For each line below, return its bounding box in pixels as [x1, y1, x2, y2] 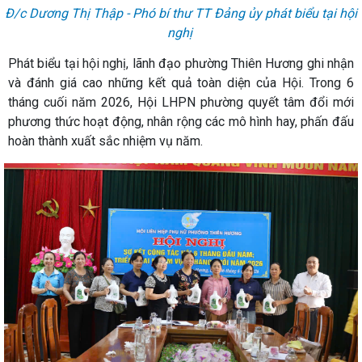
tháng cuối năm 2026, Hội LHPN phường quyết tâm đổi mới [8, 95, 354, 111]
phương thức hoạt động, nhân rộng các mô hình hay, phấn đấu [8, 114, 354, 130]
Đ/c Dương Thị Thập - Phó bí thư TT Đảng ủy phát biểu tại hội [5, 6, 357, 22]
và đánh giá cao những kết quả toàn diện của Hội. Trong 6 [8, 75, 354, 91]
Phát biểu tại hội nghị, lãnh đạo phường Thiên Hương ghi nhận [8, 56, 354, 72]
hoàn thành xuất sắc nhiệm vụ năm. [8, 133, 203, 149]
